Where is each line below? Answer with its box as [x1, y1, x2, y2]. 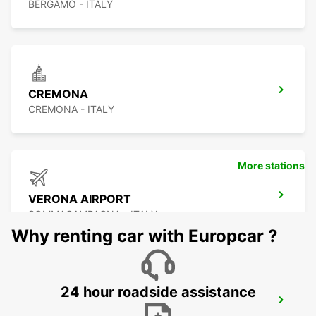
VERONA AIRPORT [28, 192, 131, 207]
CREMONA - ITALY [28, 103, 114, 116]
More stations [238, 159, 305, 172]
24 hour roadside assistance [60, 284, 256, 301]
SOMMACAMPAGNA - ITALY [28, 208, 157, 221]
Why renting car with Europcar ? [11, 226, 278, 247]
